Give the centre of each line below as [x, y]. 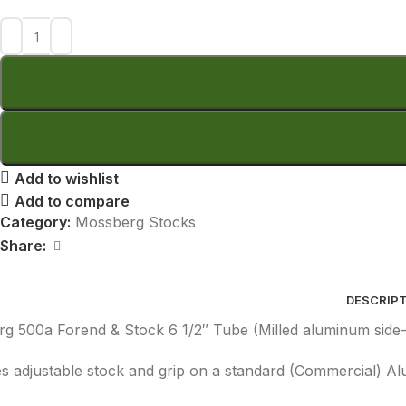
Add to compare [72, 201]
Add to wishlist [67, 178]
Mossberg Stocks [135, 222]
